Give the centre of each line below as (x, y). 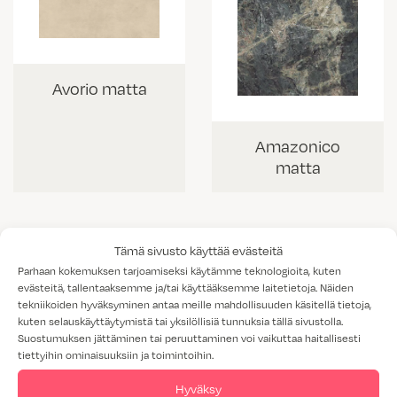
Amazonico (298, 145)
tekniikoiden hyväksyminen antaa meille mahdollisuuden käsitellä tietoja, (195, 304)
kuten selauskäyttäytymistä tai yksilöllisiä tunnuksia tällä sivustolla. (180, 320)
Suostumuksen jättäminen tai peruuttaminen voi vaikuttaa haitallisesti (189, 337)
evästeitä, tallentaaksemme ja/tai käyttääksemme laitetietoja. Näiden (186, 287)
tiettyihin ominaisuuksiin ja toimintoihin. (116, 354)
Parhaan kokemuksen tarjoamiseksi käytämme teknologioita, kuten (179, 270)
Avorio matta (99, 89)
